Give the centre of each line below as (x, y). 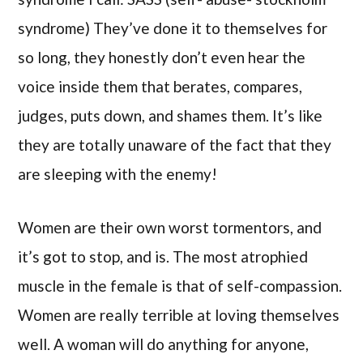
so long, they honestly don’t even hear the (162, 57)
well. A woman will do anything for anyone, (164, 344)
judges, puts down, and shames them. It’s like (171, 115)
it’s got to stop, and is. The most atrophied (163, 257)
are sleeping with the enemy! (118, 173)
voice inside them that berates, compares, (160, 86)
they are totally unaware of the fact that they (175, 144)
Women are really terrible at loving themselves (179, 315)
